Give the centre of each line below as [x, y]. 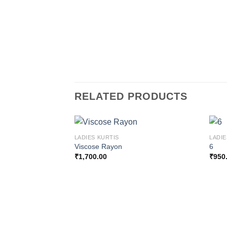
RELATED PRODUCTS [131, 97]
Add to [181, 165]
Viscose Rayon [98, 147]
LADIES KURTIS [97, 137]
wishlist [182, 172]
